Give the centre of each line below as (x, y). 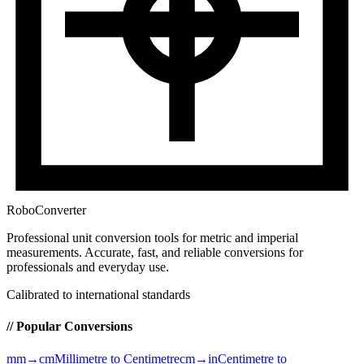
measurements (43, 253)
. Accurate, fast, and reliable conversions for (191, 253)
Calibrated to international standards (98, 295)
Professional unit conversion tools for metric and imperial (152, 238)
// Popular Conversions (69, 327)
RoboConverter (46, 210)
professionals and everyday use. (88, 267)
